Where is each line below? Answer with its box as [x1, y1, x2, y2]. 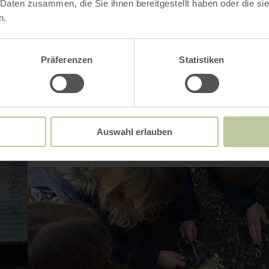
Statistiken [179, 54, 225, 65]
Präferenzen [40, 54, 93, 65]
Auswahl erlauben [97, 126, 172, 137]
